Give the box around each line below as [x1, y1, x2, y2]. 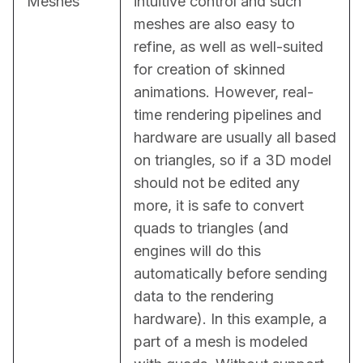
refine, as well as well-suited [134, 37, 323, 55]
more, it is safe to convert [134, 196, 304, 214]
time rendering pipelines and [134, 105, 322, 123]
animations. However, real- [134, 83, 314, 100]
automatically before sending [134, 264, 327, 282]
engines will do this [134, 241, 261, 259]
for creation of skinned [134, 60, 285, 78]
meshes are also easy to [134, 15, 295, 32]
